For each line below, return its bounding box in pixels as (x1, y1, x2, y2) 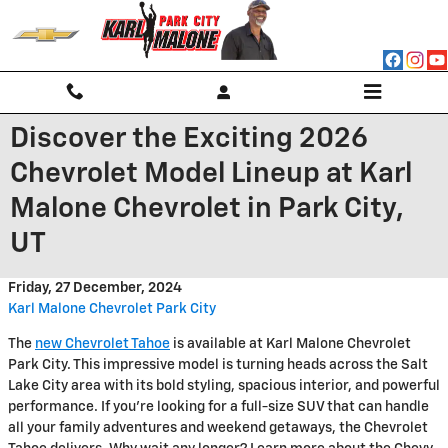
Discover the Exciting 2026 (10, 125, 367, 153)
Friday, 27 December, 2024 (8, 281, 182, 295)
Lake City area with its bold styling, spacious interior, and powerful (8, 379, 440, 393)
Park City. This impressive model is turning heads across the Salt (8, 358, 428, 372)
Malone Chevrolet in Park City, (10, 195, 404, 223)
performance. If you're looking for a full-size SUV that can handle (8, 400, 429, 414)
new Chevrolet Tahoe (35, 337, 170, 351)
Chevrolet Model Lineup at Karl (10, 160, 412, 188)
